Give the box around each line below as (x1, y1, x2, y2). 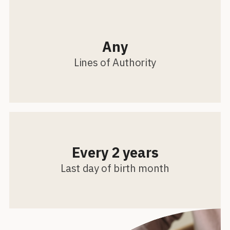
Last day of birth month (61, 161, 169, 175)
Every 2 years (71, 143, 159, 161)
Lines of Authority (74, 55, 156, 69)
